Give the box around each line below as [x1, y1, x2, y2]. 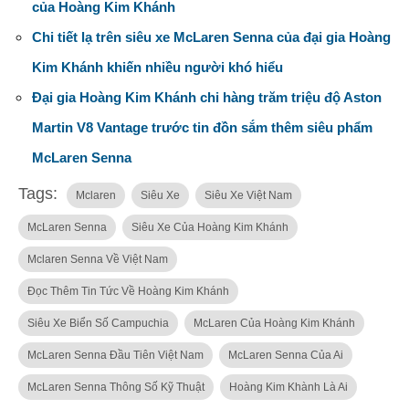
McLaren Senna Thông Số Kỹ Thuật [27, 381, 204, 394]
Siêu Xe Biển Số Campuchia [27, 317, 169, 330]
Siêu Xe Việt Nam [204, 189, 292, 203]
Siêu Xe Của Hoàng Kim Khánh [131, 221, 288, 235]
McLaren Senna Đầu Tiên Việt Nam [27, 349, 204, 362]
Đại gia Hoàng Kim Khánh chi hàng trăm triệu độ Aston [32, 89, 382, 106]
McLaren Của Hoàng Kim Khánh [194, 317, 355, 330]
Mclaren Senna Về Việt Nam [27, 253, 168, 267]
